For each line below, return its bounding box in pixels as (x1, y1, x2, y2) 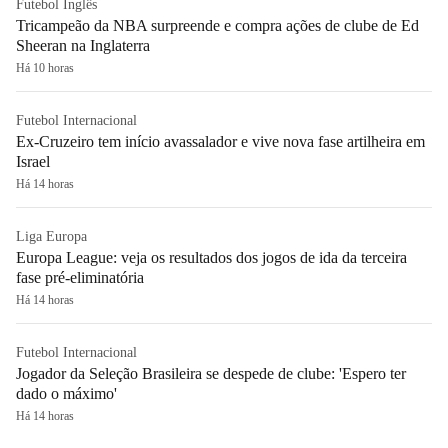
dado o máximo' (16, 384, 117, 402)
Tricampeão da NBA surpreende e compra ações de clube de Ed (16, 16, 419, 34)
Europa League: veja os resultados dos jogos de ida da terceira (16, 248, 407, 266)
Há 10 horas (16, 60, 74, 75)
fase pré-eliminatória (16, 268, 144, 286)
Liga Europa (16, 228, 87, 244)
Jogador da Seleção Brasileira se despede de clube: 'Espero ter (16, 364, 406, 382)
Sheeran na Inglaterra (16, 36, 150, 54)
